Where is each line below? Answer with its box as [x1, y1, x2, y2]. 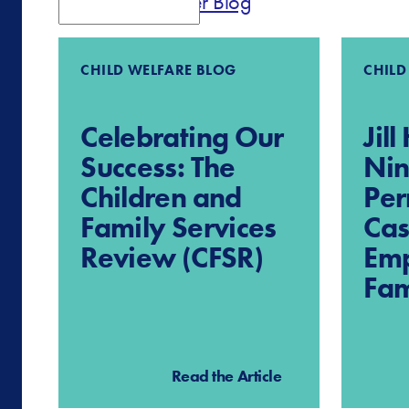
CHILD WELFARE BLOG [80, 60, 236, 80]
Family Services [80, 209, 277, 247]
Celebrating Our [80, 119, 284, 157]
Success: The [80, 149, 236, 187]
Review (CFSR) [80, 239, 263, 278]
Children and [80, 179, 242, 217]
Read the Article [171, 365, 282, 387]
